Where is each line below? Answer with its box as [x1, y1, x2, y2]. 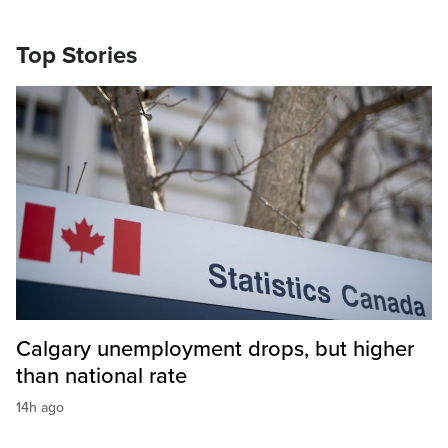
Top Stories [16, 41, 137, 71]
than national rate [16, 363, 187, 390]
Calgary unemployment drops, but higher [16, 336, 414, 363]
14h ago [16, 399, 64, 417]
